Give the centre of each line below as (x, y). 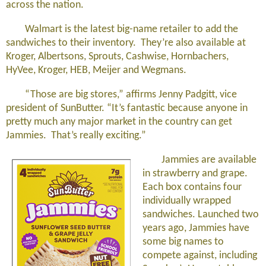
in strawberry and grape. (196, 174)
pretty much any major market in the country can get (119, 122)
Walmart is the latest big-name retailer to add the (122, 29)
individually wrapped (187, 201)
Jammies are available (201, 160)
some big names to (183, 242)
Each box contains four (192, 187)
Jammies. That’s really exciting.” (76, 136)
